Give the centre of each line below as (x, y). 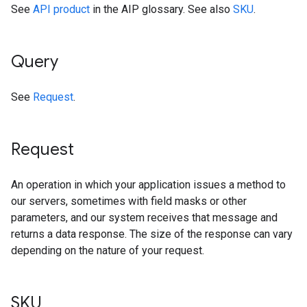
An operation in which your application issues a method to (148, 185)
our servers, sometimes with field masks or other (129, 201)
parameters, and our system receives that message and (144, 218)
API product (61, 9)
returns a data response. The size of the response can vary (152, 234)
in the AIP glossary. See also (161, 9)
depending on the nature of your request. (108, 250)
